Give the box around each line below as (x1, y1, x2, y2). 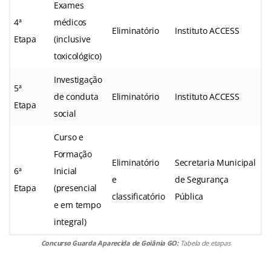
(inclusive (54, 33, 91, 45)
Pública (175, 190, 204, 202)
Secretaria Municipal (175, 156, 256, 168)
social (54, 107, 76, 119)
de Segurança (175, 173, 229, 185)
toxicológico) (54, 50, 102, 62)
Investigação (54, 73, 102, 85)
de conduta (54, 90, 99, 102)
